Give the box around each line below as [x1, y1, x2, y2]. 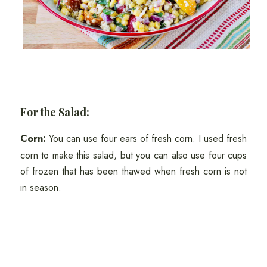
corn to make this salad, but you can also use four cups [20, 148, 247, 163]
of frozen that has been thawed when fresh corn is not [20, 164, 247, 179]
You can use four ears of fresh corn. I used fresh [45, 132, 247, 146]
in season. [20, 181, 61, 195]
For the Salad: [20, 105, 89, 120]
